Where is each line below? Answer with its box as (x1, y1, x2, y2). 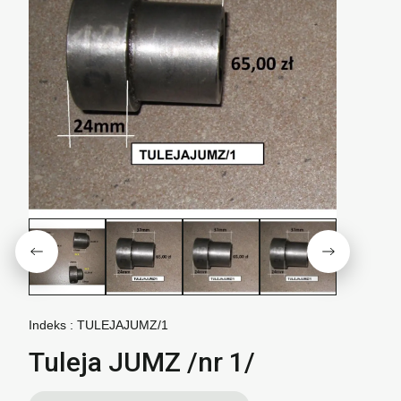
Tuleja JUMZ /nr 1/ (29, 346, 255, 378)
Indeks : (29, 318, 73, 332)
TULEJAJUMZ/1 (77, 318, 168, 332)
